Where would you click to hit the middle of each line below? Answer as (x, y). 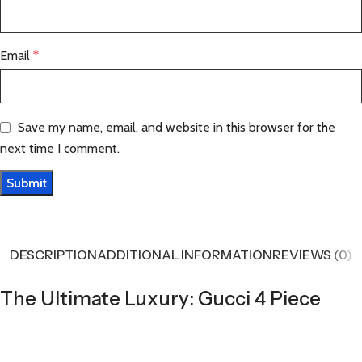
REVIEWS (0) (312, 255)
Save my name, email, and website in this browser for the (177, 127)
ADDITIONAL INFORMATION (185, 255)
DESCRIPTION (53, 255)
